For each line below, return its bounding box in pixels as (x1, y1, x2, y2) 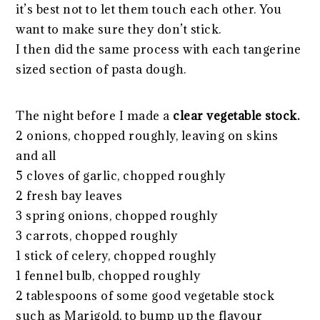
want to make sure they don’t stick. (16, 21, 221, 38)
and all (16, 148, 56, 164)
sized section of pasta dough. (16, 61, 186, 78)
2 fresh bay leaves (16, 188, 123, 204)
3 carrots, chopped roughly (16, 228, 178, 244)
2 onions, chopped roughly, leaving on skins (16, 128, 279, 144)
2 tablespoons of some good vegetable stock (16, 288, 275, 304)
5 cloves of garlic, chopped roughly (16, 168, 226, 184)
